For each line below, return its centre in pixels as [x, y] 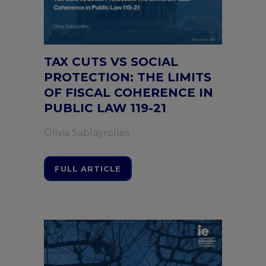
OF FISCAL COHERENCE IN [129, 93]
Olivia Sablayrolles [87, 133]
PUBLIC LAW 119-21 [105, 108]
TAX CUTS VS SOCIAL [111, 62]
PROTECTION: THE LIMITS [128, 77]
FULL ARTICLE [88, 169]
